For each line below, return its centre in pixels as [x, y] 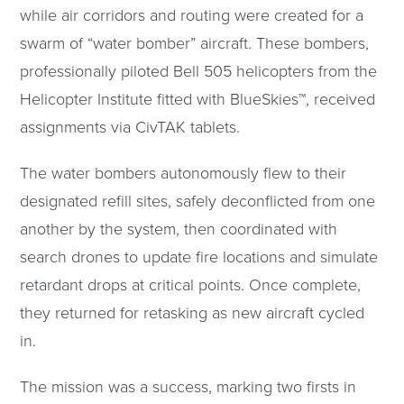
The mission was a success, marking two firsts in [188, 386]
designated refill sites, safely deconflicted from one [198, 200]
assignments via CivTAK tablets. [130, 126]
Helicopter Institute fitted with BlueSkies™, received [198, 98]
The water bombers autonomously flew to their [184, 172]
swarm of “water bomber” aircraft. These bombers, [195, 42]
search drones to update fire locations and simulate [199, 256]
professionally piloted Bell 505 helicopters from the [199, 70]
